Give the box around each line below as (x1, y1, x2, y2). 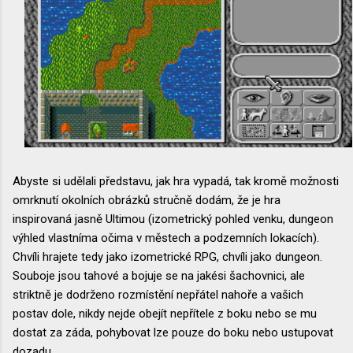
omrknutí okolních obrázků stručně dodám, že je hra (13, 192, 281, 207)
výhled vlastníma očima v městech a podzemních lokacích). (13, 230, 319, 245)
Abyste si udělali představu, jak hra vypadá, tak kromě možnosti (13, 173, 339, 188)
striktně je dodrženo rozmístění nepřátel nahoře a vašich (13, 287, 303, 302)
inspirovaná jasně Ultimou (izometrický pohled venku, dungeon (13, 211, 333, 226)
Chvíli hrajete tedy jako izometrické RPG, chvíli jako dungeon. (13, 249, 322, 264)
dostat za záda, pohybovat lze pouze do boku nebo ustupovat (13, 325, 333, 340)
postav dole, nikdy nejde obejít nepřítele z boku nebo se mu (13, 306, 317, 321)
